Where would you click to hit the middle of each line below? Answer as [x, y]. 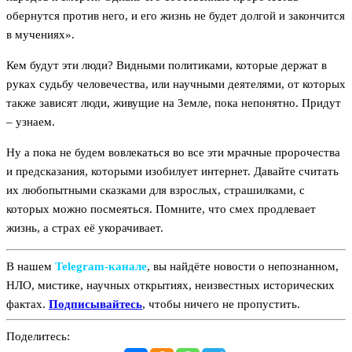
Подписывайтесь [95, 304]
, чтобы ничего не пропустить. [221, 304]
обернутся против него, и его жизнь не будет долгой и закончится [176, 16]
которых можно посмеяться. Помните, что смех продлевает [161, 209]
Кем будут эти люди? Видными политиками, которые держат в [167, 66]
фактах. [27, 304]
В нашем [31, 266]
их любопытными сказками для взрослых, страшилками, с [156, 191]
